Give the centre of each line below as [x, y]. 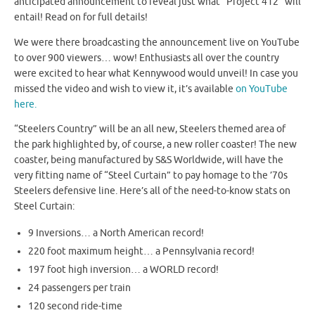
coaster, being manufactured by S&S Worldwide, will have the [149, 160]
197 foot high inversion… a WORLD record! [124, 269]
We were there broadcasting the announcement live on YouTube [157, 42]
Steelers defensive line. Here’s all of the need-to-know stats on [152, 191]
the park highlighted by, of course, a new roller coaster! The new [155, 145]
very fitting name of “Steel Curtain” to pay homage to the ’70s [151, 176]
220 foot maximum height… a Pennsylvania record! [142, 251]
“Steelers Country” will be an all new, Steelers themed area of [150, 129]
